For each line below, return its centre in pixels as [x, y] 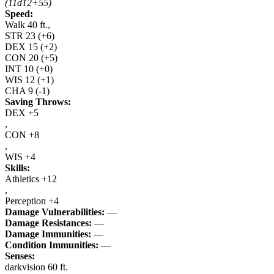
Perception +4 [32, 201]
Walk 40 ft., [28, 25]
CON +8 [22, 135]
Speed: [19, 14]
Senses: [20, 256]
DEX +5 [22, 113]
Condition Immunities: [52, 245]
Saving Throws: [38, 102]
